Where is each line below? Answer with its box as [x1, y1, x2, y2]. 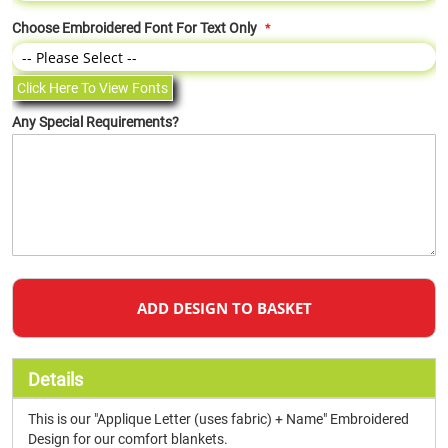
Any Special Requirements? [12, 114, 179, 130]
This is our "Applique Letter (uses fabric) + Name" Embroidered [28, 411, 409, 427]
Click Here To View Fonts [17, 80, 168, 96]
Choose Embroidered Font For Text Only [12, 20, 257, 36]
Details [28, 369, 83, 390]
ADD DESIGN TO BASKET [136, 298, 312, 318]
